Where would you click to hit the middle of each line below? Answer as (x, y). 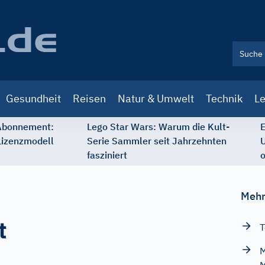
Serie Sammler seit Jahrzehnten (157, 141)
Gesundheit (33, 98)
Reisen (89, 98)
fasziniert (107, 155)
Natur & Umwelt (156, 98)
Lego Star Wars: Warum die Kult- (158, 127)
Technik (224, 98)
